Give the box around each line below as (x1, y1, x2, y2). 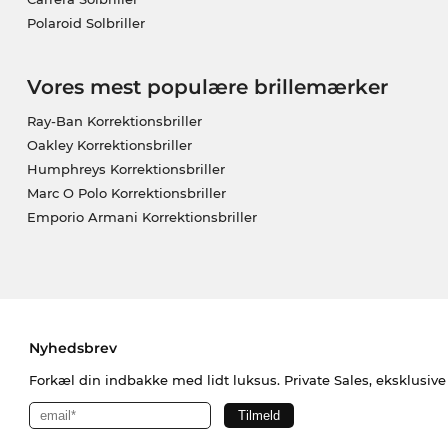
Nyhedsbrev (28, 338, 117, 357)
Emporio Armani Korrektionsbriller (26, 208, 257, 225)
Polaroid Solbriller (26, 14, 145, 31)
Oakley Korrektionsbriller (26, 136, 192, 153)
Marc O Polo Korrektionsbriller (26, 184, 226, 201)
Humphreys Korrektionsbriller (26, 160, 225, 177)
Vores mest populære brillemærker (26, 74, 388, 99)
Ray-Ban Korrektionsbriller (26, 112, 202, 129)
